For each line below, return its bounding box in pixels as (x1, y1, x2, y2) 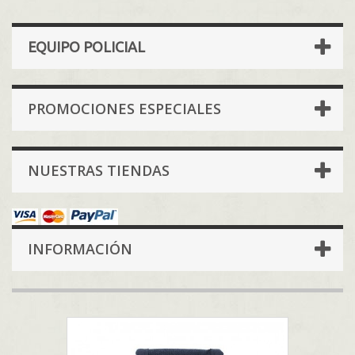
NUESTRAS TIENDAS (28, 161, 170, 181)
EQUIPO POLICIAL (28, 39, 145, 55)
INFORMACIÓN (28, 239, 132, 259)
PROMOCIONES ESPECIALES (28, 99, 221, 119)
